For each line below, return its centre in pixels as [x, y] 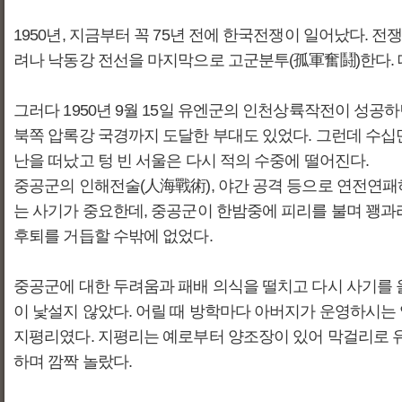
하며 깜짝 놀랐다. [73, 362]
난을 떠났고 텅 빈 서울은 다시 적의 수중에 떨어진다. [192, 161]
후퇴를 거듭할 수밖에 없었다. [115, 236]
